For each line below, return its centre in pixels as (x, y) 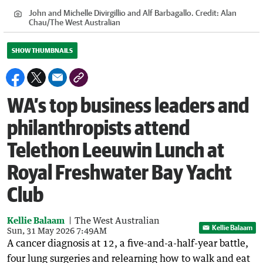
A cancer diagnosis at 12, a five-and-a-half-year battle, (128, 243)
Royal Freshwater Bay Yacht (119, 172)
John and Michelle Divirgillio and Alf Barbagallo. (111, 13)
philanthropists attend (98, 127)
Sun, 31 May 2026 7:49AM (57, 231)
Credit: (207, 13)
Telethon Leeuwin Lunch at (116, 150)
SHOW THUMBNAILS (42, 50)
